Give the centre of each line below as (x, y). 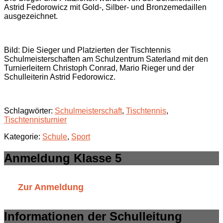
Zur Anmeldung (51, 187)
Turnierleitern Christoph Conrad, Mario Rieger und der (99, 68)
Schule (55, 137)
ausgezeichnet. (31, 16)
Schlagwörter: (29, 111)
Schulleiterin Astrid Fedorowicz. (60, 77)
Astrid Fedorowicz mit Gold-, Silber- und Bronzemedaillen (105, 7)
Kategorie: (23, 137)
